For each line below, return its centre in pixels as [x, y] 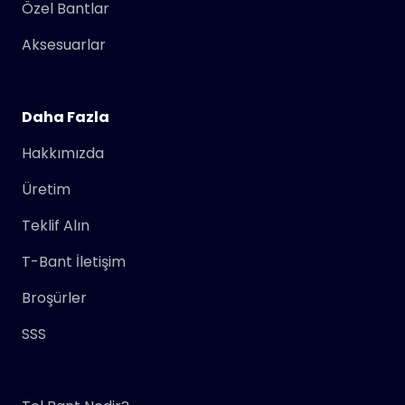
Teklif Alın [56, 225]
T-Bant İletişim [74, 261]
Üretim [46, 189]
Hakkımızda [63, 153]
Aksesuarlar [64, 44]
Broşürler [54, 297]
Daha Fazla [66, 117]
